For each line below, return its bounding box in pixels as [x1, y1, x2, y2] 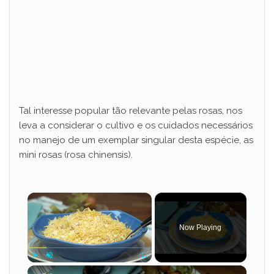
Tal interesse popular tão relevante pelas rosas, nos [19, 105, 242, 116]
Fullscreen [144, 265, 166, 271]
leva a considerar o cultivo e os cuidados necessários [19, 119, 253, 131]
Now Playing [179, 223, 222, 232]
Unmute [49, 265, 66, 271]
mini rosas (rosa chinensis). [19, 149, 133, 160]
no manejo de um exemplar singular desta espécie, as [19, 134, 253, 146]
